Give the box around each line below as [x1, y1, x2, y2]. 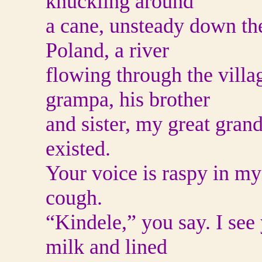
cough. [46, 186, 102, 209]
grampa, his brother [46, 88, 210, 111]
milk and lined [46, 235, 167, 258]
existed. [46, 137, 111, 160]
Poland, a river [46, 39, 169, 62]
